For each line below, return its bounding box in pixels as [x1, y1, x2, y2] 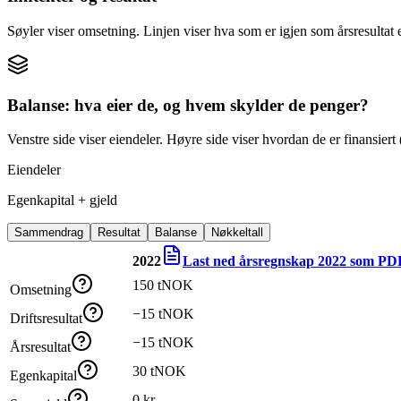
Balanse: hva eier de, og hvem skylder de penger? [7, 95, 369, 115]
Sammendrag [14, 226, 83, 240]
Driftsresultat [10, 311, 82, 327]
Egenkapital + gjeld [7, 192, 117, 209]
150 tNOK [132, 277, 193, 294]
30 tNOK [132, 363, 186, 380]
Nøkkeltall [211, 226, 263, 240]
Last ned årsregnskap [183, 253, 318, 269]
